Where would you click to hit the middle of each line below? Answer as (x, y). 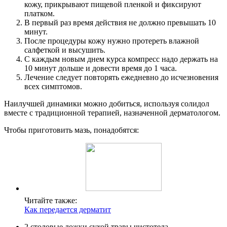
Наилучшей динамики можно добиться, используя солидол (107, 104)
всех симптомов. (53, 86)
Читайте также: (51, 200)
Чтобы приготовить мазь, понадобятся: (71, 130)
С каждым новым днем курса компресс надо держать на (121, 59)
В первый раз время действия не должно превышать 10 (120, 23)
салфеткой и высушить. (65, 50)
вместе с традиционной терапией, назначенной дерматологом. (112, 113)
